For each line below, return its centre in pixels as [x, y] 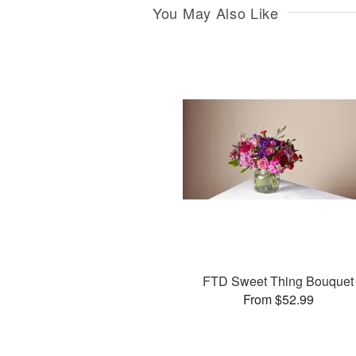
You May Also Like [216, 12]
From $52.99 [278, 300]
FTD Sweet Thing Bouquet [279, 281]
